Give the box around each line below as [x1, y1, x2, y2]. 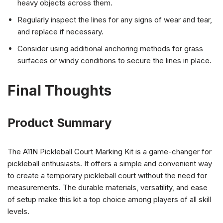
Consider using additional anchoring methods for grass [17, 44, 203, 53]
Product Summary [7, 115, 111, 130]
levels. [7, 207, 29, 216]
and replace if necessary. [17, 27, 104, 36]
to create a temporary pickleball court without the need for [7, 171, 207, 180]
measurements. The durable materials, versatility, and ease [7, 183, 208, 192]
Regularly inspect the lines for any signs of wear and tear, [17, 15, 212, 24]
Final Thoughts [7, 82, 111, 99]
